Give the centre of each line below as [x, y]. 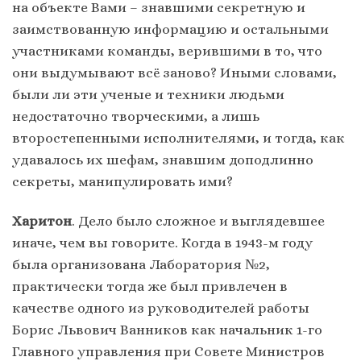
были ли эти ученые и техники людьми [148, 95]
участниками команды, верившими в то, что [167, 51]
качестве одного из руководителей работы [161, 308]
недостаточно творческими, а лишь [136, 116]
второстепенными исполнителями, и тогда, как [178, 138]
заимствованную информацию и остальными [170, 29]
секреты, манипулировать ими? [122, 182]
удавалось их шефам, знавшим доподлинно [163, 160]
